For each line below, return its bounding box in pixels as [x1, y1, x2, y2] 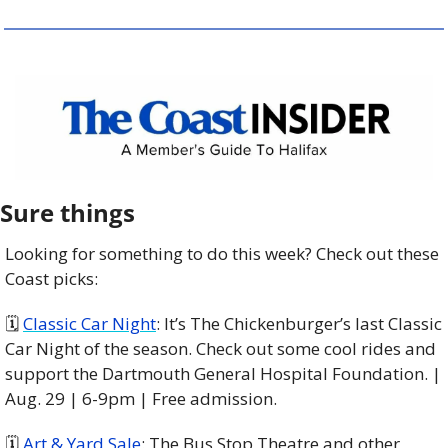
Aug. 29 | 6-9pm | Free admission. [5, 386, 281, 410]
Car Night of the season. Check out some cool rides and [5, 336, 436, 360]
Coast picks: [5, 266, 98, 290]
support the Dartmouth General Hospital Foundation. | [5, 361, 441, 385]
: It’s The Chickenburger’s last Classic [156, 311, 442, 335]
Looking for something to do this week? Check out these [5, 241, 439, 265]
